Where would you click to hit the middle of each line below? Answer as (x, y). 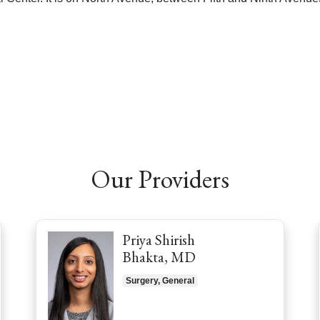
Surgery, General (160, 280)
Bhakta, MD (159, 256)
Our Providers (160, 179)
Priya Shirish (159, 239)
